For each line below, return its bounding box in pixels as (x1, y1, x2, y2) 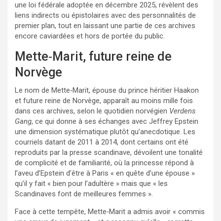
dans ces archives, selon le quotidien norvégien (15, 106, 169, 115)
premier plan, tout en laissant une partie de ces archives (15, 21, 195, 30)
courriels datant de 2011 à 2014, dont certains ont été (15, 137, 188, 147)
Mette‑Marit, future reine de (15, 49, 172, 64)
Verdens (169, 106, 196, 115)
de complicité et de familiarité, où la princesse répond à (15, 158, 194, 167)
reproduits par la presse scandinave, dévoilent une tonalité (15, 147, 203, 157)
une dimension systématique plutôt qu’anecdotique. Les (15, 127, 195, 136)
